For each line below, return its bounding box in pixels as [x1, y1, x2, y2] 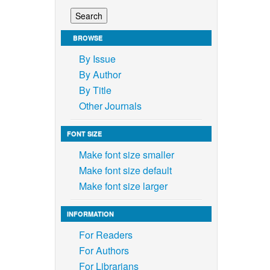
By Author [78, 67, 121, 81]
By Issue [78, 51, 116, 66]
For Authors [78, 243, 129, 257]
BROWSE [72, 33, 102, 42]
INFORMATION [66, 209, 114, 218]
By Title [78, 83, 111, 97]
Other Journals [78, 98, 142, 113]
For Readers [78, 227, 133, 242]
